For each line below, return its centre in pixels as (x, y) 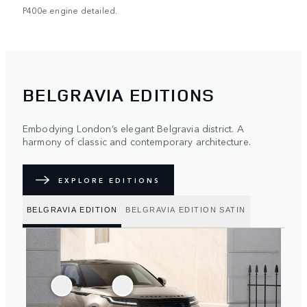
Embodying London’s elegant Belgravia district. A (133, 128)
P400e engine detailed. (70, 10)
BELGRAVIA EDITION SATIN (186, 209)
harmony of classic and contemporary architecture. (137, 142)
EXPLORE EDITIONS (109, 180)
